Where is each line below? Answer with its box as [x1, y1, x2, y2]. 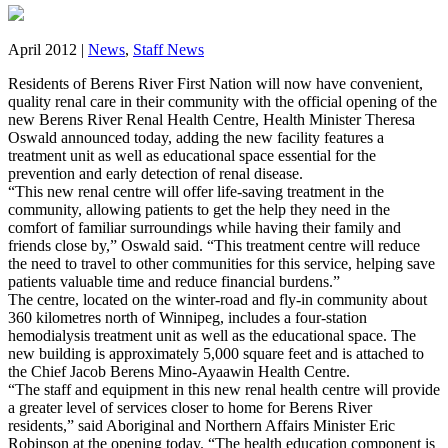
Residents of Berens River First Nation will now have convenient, [8, 75, 423, 93]
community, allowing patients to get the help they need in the [8, 201, 390, 219]
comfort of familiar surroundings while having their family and [8, 219, 401, 237]
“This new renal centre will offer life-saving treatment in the [8, 183, 384, 201]
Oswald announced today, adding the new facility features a [8, 129, 384, 147]
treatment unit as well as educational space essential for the [8, 147, 376, 165]
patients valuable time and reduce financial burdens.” [8, 273, 340, 291]
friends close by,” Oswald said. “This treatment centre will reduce [8, 237, 420, 255]
